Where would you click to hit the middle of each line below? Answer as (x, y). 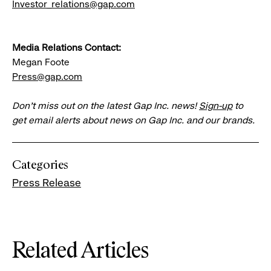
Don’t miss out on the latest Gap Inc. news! (106, 106)
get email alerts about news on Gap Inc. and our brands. (133, 120)
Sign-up (216, 106)
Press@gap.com (47, 77)
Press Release (47, 183)
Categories (40, 165)
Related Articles (80, 252)
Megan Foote (41, 62)
